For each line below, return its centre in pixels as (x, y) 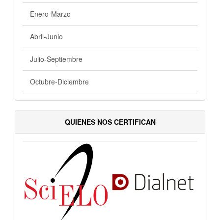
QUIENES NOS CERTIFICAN (110, 122)
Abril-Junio (46, 36)
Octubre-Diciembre (59, 81)
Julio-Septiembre (56, 59)
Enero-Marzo (50, 14)
